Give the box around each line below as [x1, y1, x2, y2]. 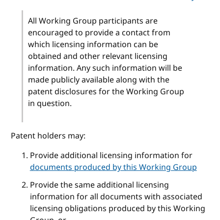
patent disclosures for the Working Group [28, 85, 185, 98]
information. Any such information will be [28, 62, 183, 74]
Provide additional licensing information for [29, 149, 192, 162]
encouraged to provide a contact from [28, 27, 171, 39]
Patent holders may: [11, 130, 86, 142]
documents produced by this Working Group [29, 161, 197, 173]
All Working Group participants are [28, 15, 158, 27]
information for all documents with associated [29, 191, 202, 203]
